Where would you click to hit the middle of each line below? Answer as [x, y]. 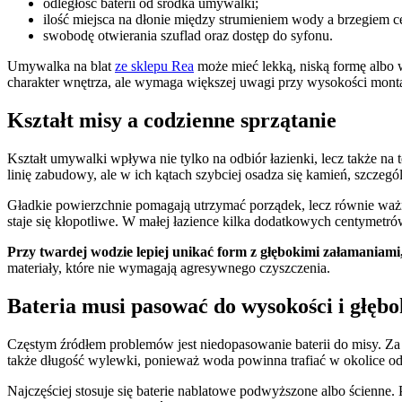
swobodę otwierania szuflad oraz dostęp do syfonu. [188, 36]
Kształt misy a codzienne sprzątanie [172, 121]
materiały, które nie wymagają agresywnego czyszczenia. [169, 268]
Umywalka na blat [61, 66]
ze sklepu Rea [154, 66]
